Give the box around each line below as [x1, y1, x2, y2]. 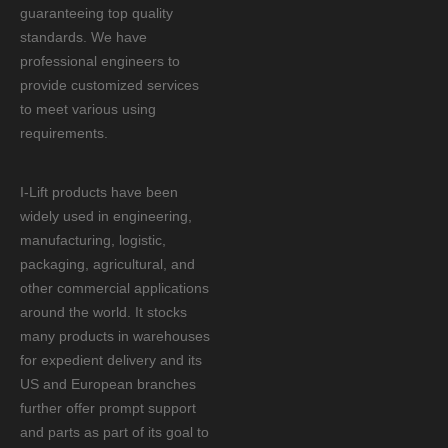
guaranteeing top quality [20, 5, 173, 21]
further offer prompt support [20, 400, 196, 416]
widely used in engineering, [20, 208, 192, 224]
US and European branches [20, 376, 196, 392]
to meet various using [20, 101, 156, 117]
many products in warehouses [20, 328, 210, 344]
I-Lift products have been [20, 184, 178, 200]
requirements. [20, 125, 108, 141]
